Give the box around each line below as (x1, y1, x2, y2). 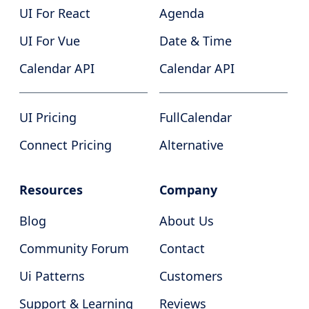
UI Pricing (19, 109, 77, 126)
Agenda (159, 5, 204, 21)
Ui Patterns (19, 268, 86, 284)
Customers (159, 268, 223, 284)
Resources (19, 181, 83, 198)
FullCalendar (159, 109, 232, 126)
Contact (159, 240, 205, 257)
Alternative (159, 137, 223, 153)
